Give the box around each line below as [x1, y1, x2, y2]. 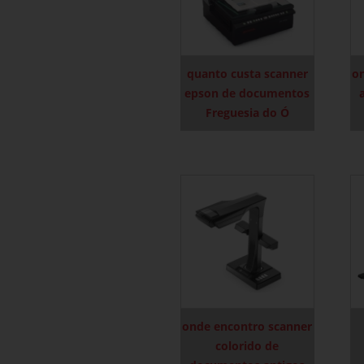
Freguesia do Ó [205, 104, 289, 120]
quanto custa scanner [186, 65, 308, 81]
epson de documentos [184, 84, 310, 101]
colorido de [215, 337, 279, 353]
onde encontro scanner [182, 318, 313, 334]
